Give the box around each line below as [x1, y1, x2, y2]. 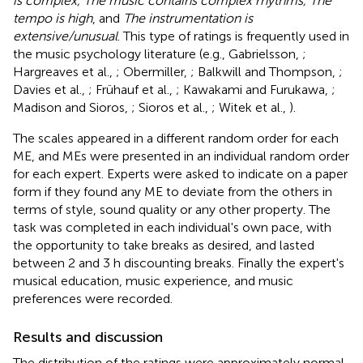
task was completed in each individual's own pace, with [13, 219, 331, 235]
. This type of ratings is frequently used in [117, 28, 349, 44]
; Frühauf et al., [88, 81, 176, 97]
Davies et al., [13, 81, 88, 97]
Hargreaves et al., [13, 63, 116, 79]
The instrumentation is [123, 10, 253, 26]
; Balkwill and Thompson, [190, 63, 339, 79]
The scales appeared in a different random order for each [13, 130, 339, 146]
